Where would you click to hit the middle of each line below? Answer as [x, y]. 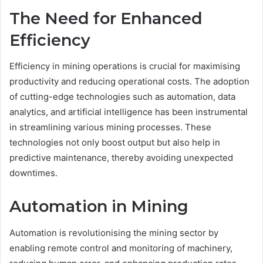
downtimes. [33, 173]
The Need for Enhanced [106, 18]
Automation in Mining [99, 207]
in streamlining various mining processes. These [110, 127]
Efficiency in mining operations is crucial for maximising [125, 66]
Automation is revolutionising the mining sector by [114, 232]
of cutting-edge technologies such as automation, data [122, 97]
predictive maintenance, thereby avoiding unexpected [121, 158]
